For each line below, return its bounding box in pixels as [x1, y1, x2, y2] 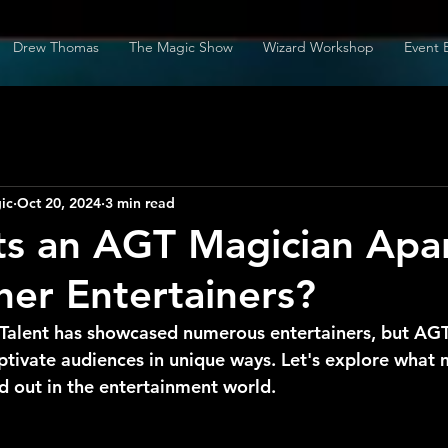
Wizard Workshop [263, 38, 374, 56]
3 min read [105, 193, 175, 212]
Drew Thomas [13, 38, 99, 56]
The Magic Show [129, 38, 233, 56]
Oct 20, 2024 [17, 193, 101, 212]
